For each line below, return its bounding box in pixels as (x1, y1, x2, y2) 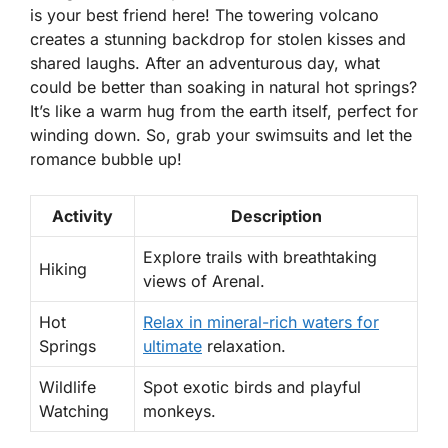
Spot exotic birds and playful (143, 377, 361, 398)
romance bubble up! (30, 149, 182, 170)
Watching (39, 401, 109, 422)
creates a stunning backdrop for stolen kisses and (30, 29, 406, 50)
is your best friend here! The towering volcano (30, 5, 379, 26)
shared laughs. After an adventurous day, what (30, 53, 380, 74)
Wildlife (39, 377, 96, 398)
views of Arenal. (143, 271, 265, 292)
